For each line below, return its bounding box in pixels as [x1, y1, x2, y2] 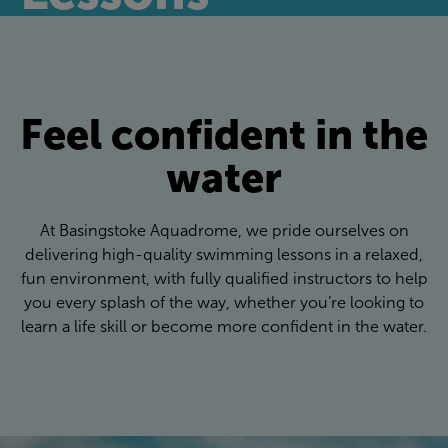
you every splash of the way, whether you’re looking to [24, 294, 424, 312]
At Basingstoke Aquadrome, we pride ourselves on [39, 222, 409, 240]
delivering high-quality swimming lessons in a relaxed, [25, 246, 423, 264]
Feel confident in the [20, 111, 428, 159]
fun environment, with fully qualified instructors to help [20, 270, 428, 288]
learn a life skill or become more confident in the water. [21, 318, 427, 336]
